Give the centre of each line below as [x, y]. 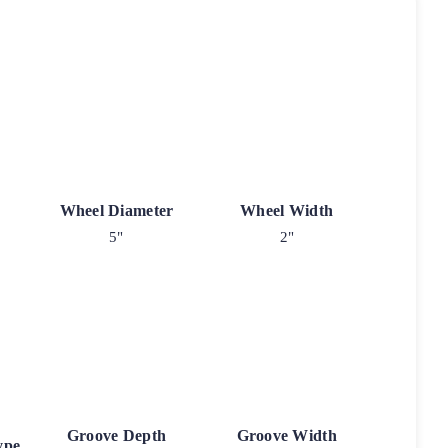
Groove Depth [116, 436]
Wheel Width [287, 210]
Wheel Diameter [116, 210]
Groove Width [286, 436]
